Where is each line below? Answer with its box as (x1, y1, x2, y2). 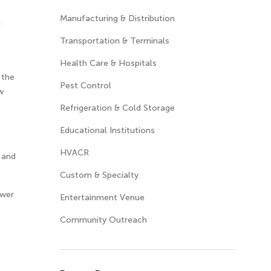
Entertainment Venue (59, 192, 145, 203)
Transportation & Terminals (59, 36, 169, 46)
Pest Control (59, 80, 111, 91)
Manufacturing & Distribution (59, 13, 175, 24)
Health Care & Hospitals (59, 58, 157, 68)
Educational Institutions (59, 125, 155, 135)
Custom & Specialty (59, 170, 139, 180)
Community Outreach (59, 215, 147, 225)
